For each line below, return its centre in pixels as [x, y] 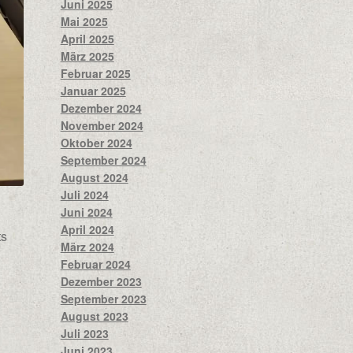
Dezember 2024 [101, 108]
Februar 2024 [95, 264]
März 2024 [87, 246]
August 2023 [94, 316]
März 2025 [87, 56]
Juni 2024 [86, 212]
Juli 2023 [84, 333]
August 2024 [94, 177]
